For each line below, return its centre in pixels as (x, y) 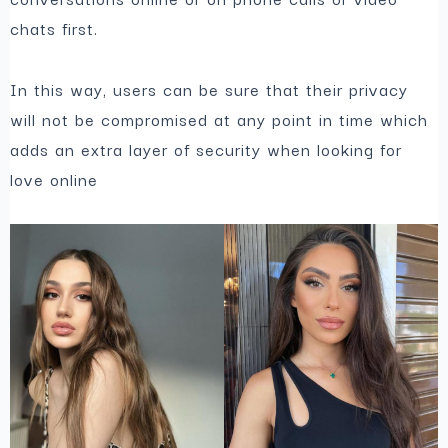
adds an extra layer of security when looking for (206, 148)
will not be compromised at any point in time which (219, 118)
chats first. (54, 28)
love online (54, 178)
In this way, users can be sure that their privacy (209, 88)
